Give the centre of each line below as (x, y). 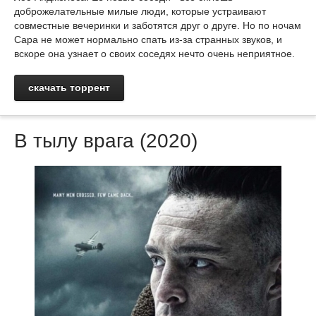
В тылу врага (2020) (106, 141)
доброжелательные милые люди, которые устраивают (140, 11)
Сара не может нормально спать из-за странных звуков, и (148, 39)
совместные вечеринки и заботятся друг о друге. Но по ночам (158, 25)
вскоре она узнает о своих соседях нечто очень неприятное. (154, 54)
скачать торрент (69, 87)
